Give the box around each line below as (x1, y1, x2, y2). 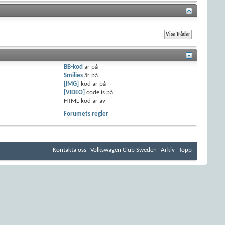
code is (85, 89, 107, 96)
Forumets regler (64, 110, 109, 117)
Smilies (64, 72, 83, 79)
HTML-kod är (64, 97, 100, 104)
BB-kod (64, 63, 83, 70)
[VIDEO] (64, 89, 85, 96)
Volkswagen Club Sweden (90, 146, 157, 153)
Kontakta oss (53, 146, 86, 153)
